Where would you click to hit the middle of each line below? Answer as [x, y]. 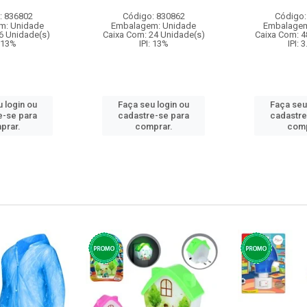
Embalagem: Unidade [153, 26]
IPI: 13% [153, 44]
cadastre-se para [153, 115]
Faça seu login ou [153, 105]
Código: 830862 [153, 16]
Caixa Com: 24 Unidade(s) [153, 35]
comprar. [153, 126]
